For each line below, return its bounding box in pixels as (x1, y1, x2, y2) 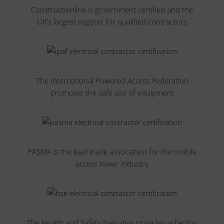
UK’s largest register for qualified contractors (37, 16, 187, 26)
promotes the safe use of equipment (50, 87, 174, 97)
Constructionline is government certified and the (31, 4, 193, 14)
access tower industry (75, 158, 148, 168)
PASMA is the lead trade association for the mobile (27, 146, 196, 156)
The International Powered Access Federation (35, 75, 188, 85)
